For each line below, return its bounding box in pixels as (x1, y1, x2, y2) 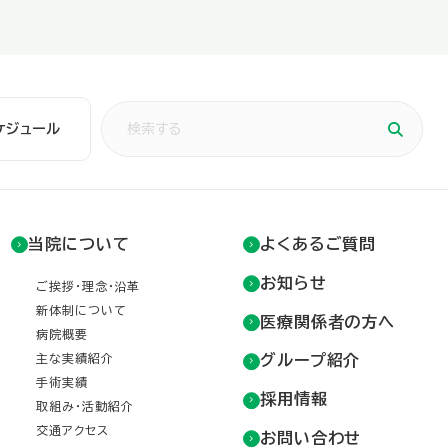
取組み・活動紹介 (36, 399, 134, 412)
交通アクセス (36, 423, 109, 436)
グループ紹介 (259, 352, 361, 369)
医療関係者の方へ (259, 313, 396, 330)
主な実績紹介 (36, 351, 114, 364)
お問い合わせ (259, 429, 362, 446)
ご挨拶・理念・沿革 (36, 279, 141, 292)
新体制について (36, 303, 127, 316)
